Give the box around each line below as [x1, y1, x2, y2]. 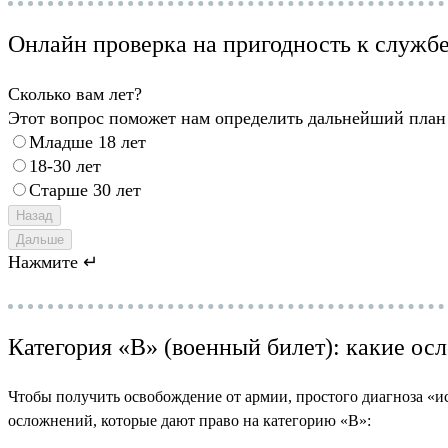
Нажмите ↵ [8, 252, 98, 273]
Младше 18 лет [29, 132, 146, 153]
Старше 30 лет [29, 180, 141, 201]
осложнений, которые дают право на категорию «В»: [8, 412, 371, 430]
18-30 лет [29, 156, 101, 177]
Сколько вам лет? [8, 84, 142, 105]
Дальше [16, 232, 64, 248]
